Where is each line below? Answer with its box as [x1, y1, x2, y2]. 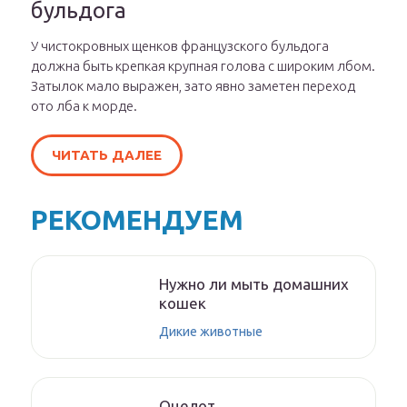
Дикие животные [159, 324, 263, 340]
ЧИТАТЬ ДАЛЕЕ [52, 147, 162, 164]
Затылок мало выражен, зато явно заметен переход [31, 78, 355, 94]
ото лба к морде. [31, 98, 137, 114]
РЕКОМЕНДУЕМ [31, 204, 243, 236]
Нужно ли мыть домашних [159, 275, 349, 293]
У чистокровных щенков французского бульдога [31, 38, 329, 55]
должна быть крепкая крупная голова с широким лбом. [31, 58, 375, 74]
